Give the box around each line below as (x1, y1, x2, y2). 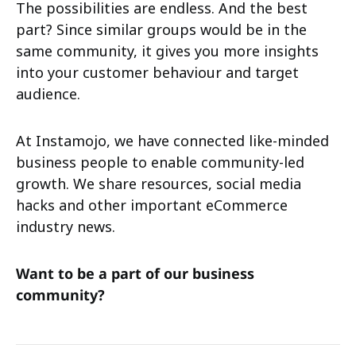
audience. (16, 83, 80, 103)
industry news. (16, 216, 115, 236)
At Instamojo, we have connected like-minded (16, 130, 329, 150)
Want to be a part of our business (16, 263, 254, 283)
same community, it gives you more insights (16, 41, 319, 60)
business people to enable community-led (16, 152, 304, 172)
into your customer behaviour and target (16, 62, 299, 82)
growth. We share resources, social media (16, 173, 301, 193)
